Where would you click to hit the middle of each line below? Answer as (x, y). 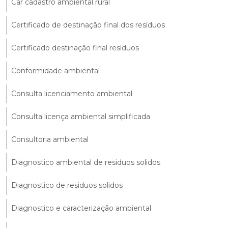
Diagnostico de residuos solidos (67, 185)
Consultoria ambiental (50, 139)
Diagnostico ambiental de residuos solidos (86, 162)
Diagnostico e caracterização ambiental (81, 208)
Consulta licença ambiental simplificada (81, 116)
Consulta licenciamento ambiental (72, 93)
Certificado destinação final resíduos (75, 48)
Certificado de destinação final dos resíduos (88, 25)
